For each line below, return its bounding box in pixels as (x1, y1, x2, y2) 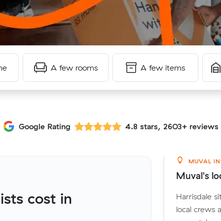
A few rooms (50, 63, 98, 73)
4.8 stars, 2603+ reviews (125, 121, 219, 131)
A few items (141, 63, 185, 73)
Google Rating (18, 121, 71, 131)
